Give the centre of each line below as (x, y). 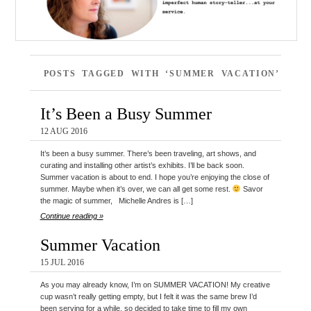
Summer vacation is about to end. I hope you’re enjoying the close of (154, 177)
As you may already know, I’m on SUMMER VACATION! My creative (155, 285)
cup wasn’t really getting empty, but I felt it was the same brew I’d (148, 297)
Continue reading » (72, 216)
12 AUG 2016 (64, 132)
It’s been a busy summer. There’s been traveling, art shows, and (148, 154)
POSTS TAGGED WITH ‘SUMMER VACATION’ (161, 74)
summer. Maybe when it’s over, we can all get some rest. (136, 189)
